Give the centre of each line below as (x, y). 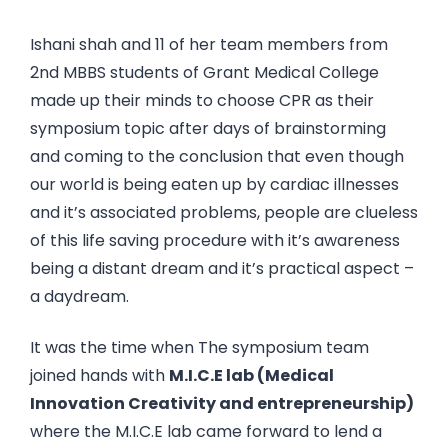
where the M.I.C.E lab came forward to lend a (206, 432)
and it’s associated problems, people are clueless (224, 213)
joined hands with (99, 376)
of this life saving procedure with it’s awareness (215, 241)
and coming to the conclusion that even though (217, 157)
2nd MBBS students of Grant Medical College (204, 73)
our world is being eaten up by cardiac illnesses (214, 185)
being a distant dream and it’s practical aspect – (222, 269)
